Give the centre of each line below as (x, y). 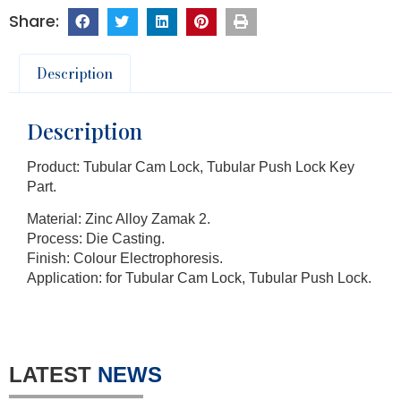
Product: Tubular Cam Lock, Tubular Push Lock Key (191, 166)
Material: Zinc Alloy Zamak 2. (119, 219)
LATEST (53, 374)
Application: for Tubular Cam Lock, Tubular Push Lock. (199, 278)
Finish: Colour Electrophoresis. (125, 259)
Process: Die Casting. (96, 239)
